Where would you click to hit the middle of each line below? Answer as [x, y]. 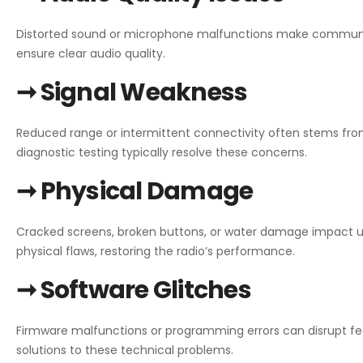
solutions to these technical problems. [125, 350]
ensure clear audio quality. [91, 53]
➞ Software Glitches [134, 290]
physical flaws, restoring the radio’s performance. [156, 251]
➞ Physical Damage [135, 191]
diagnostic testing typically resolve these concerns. [162, 152]
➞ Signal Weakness [132, 92]
